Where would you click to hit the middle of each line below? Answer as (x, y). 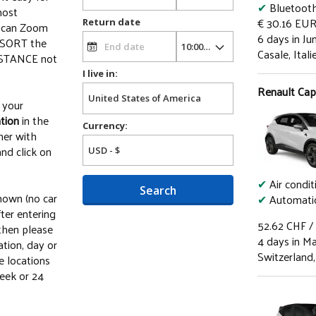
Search (158, 190)
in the (34, 120)
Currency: (105, 125)
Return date (112, 22)
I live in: (101, 74)
